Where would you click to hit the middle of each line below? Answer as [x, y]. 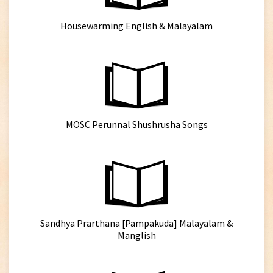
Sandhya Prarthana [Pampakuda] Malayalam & [136, 223]
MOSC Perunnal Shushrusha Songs [136, 124]
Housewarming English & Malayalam [136, 26]
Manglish [136, 235]
